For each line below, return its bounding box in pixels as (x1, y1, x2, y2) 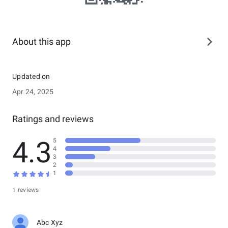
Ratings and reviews (12, 113, 94, 124)
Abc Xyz (37, 218, 63, 226)
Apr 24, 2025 (12, 88, 54, 96)
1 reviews (12, 186, 39, 193)
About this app (12, 36, 71, 47)
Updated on (12, 72, 50, 80)
